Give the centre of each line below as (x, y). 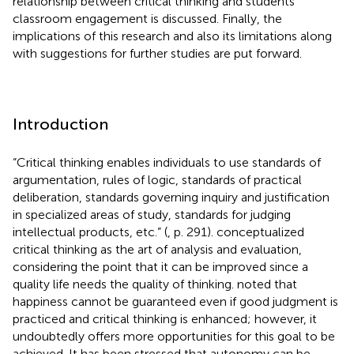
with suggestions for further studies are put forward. (157, 53)
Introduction (60, 124)
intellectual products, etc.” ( (90, 232)
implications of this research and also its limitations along (172, 36)
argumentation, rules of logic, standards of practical (157, 179)
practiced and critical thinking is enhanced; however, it (165, 318)
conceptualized (260, 232)
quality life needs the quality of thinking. (125, 284)
